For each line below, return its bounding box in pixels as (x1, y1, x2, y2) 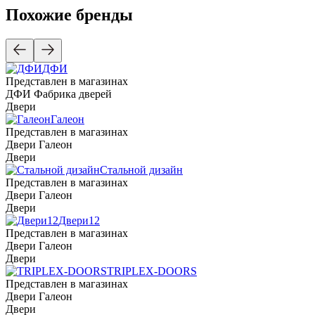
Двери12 (58, 214, 100, 226)
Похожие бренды (6, 5, 133, 24)
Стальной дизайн (100, 163, 183, 176)
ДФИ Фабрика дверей (6, 87, 112, 100)
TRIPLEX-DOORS (107, 264, 197, 277)
